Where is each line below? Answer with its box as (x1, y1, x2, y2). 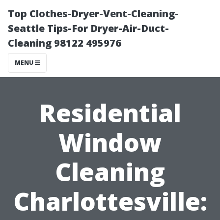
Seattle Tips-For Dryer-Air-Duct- (8, 22, 169, 35)
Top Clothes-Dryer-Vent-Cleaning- (8, 7, 179, 20)
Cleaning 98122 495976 (8, 36, 121, 50)
